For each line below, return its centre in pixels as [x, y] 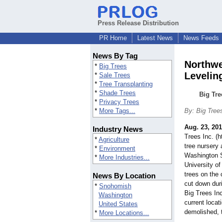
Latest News [155, 38]
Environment [117, 149]
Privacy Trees [119, 102]
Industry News [118, 129]
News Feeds [201, 38]
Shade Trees [117, 93]
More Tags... [117, 111]
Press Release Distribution [138, 23]
